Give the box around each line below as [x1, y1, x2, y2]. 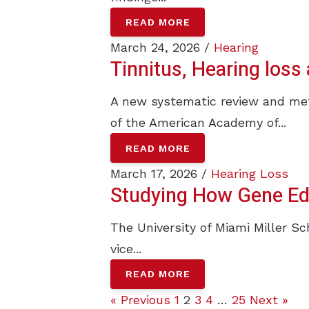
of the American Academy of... [110, 115, 286, 130]
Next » [250, 292, 288, 307]
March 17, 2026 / [110, 166, 211, 181]
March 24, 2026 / [110, 40, 214, 55]
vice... [110, 241, 141, 256]
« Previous [110, 292, 170, 307]
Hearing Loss [211, 166, 288, 181]
